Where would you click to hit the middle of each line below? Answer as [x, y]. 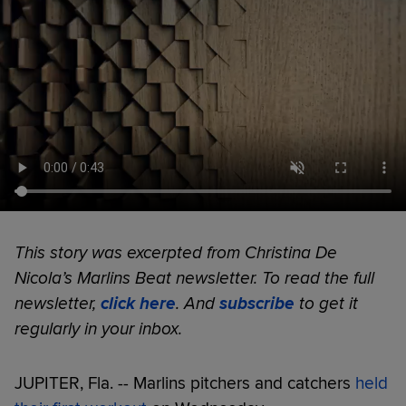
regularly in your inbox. [98, 329]
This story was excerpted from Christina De [176, 252]
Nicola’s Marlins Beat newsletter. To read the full [194, 278]
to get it [326, 303]
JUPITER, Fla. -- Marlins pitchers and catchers [185, 383]
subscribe [257, 303]
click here [138, 303]
